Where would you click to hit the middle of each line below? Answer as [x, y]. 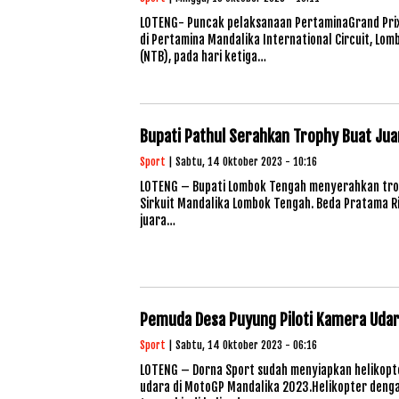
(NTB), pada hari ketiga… [203, 57]
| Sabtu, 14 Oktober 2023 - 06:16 [241, 345]
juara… [158, 220]
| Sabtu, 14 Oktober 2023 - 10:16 [241, 162]
